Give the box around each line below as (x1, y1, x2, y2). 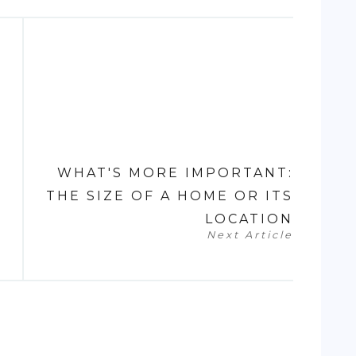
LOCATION (205, 211, 293, 227)
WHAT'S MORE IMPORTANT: (57, 165, 293, 181)
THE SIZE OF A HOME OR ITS (46, 188, 293, 204)
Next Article (207, 229, 293, 242)
